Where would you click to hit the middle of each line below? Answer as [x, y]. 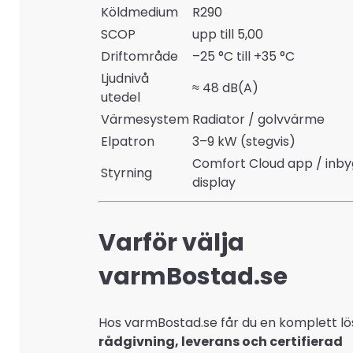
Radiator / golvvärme [258, 119]
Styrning [126, 173]
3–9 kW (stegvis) [244, 141]
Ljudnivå [125, 78]
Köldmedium [139, 12]
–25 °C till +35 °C [243, 56]
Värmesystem [145, 119]
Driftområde [139, 56]
